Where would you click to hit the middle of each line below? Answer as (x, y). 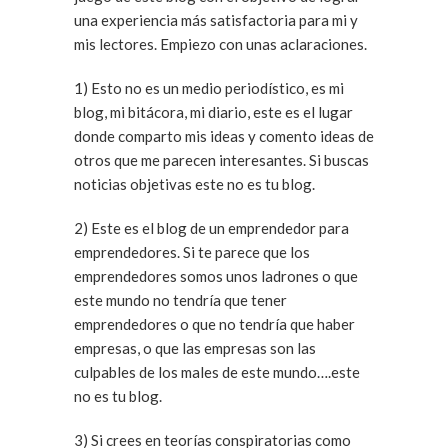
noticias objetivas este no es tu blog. (194, 184)
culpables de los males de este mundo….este (217, 372)
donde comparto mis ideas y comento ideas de (224, 136)
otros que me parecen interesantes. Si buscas (191, 160)
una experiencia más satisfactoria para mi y (216, 20)
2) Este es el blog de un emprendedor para (82, 228)
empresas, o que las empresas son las (195, 348)
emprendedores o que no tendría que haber (214, 324)
